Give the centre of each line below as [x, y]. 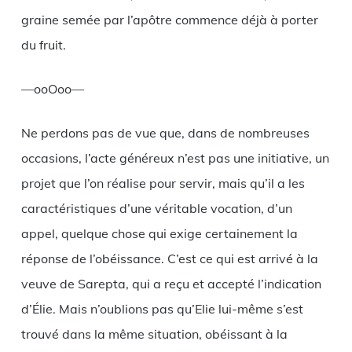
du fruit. [43, 44]
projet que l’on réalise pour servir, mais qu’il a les [163, 183]
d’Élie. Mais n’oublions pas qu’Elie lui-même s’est [162, 308]
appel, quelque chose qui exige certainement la [159, 233]
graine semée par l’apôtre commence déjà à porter [169, 19]
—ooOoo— [52, 88]
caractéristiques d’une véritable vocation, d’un [156, 208]
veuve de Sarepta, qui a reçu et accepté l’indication [171, 283]
